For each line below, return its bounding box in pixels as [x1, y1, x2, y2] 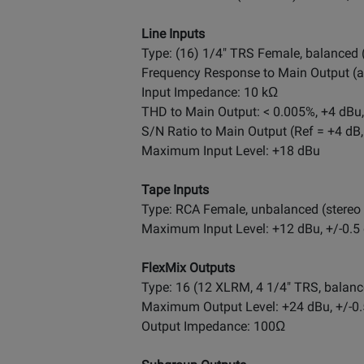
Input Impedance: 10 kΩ [141, 84, 278, 100]
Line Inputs [141, 25, 205, 41]
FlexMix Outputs [141, 259, 235, 275]
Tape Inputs [141, 181, 209, 197]
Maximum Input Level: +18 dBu [141, 142, 320, 158]
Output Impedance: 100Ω [141, 318, 285, 334]
